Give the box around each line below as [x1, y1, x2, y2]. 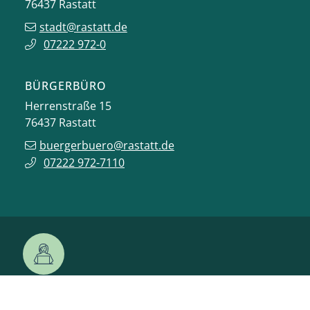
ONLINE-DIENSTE [33, 289, 131, 303]
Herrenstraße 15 [25, 98, 111, 113]
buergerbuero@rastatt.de [39, 137, 174, 153]
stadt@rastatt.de [39, 19, 127, 35]
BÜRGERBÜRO [25, 77, 107, 93]
